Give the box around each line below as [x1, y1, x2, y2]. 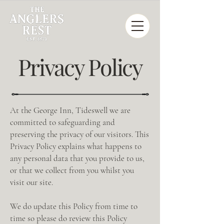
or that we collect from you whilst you [10, 165, 134, 175]
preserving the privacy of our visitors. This [10, 129, 149, 139]
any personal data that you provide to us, [10, 153, 144, 163]
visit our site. [10, 177, 55, 187]
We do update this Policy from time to [10, 201, 137, 211]
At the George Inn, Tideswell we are [10, 105, 130, 115]
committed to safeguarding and [10, 117, 115, 127]
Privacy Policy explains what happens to [10, 141, 141, 151]
